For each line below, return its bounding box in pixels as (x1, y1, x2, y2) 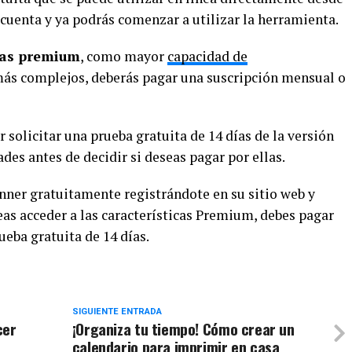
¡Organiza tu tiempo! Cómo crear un (71, 317, 295, 340)
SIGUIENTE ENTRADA (71, 306, 162, 317)
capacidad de (167, 47, 247, 65)
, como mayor (80, 47, 167, 65)
